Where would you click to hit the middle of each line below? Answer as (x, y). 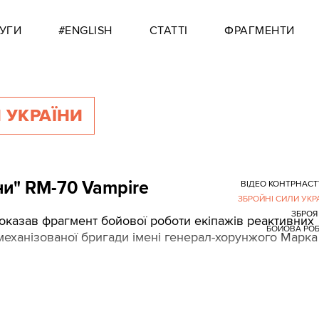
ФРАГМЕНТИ (260, 31)
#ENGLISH (85, 31)
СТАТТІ (168, 31)
